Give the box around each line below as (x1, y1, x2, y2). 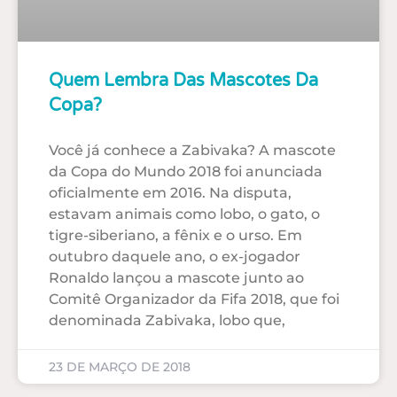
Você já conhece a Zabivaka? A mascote (49, 141, 336, 159)
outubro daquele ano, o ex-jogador (49, 247, 300, 265)
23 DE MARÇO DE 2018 (49, 358, 191, 375)
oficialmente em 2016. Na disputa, (49, 183, 292, 201)
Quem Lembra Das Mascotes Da (49, 69, 318, 91)
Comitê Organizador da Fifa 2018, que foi (49, 290, 339, 307)
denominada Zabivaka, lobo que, (49, 311, 285, 329)
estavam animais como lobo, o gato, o (49, 205, 320, 222)
